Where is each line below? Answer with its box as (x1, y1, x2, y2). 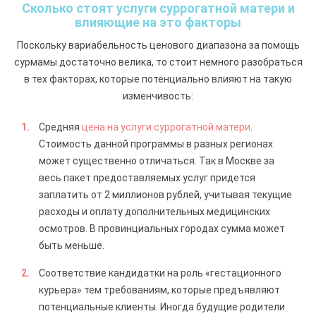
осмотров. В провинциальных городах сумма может (39, 222, 285, 234)
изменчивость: (123, 90, 193, 102)
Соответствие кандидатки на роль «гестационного (39, 267, 281, 279)
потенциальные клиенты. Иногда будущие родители (39, 300, 285, 312)
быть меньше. (39, 239, 104, 251)
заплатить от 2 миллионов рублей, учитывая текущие (39, 188, 292, 200)
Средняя (39, 121, 82, 133)
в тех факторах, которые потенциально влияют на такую (24, 73, 292, 85)
